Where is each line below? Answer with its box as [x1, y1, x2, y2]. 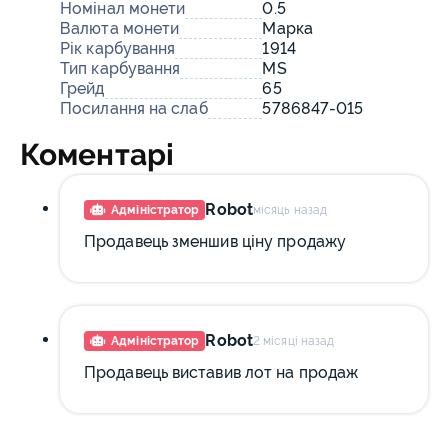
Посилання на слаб [60, 99, 208, 118]
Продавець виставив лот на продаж [84, 363, 359, 382]
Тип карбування [60, 59, 181, 78]
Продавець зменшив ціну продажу [84, 232, 346, 251]
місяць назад [252, 203, 328, 217]
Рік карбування [60, 39, 176, 58]
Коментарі [20, 137, 174, 172]
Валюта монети [60, 19, 180, 38]
